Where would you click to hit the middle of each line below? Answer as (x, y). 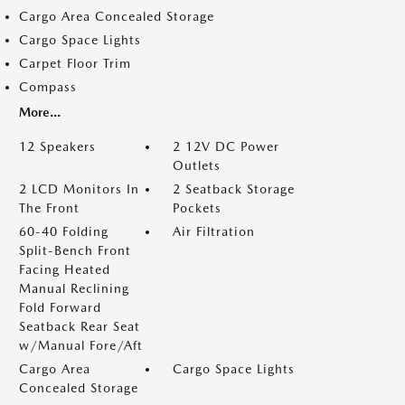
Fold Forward (60, 307)
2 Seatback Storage (234, 189)
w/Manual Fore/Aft (81, 345)
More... (40, 112)
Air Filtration (214, 231)
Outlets (197, 165)
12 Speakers (57, 146)
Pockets (197, 208)
